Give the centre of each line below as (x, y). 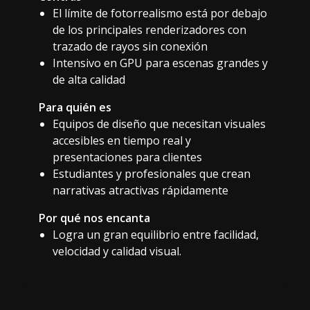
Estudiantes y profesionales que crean (152, 173)
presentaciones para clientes (127, 157)
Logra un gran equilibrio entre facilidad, (156, 234)
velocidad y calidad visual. (117, 251)
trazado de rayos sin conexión (130, 46)
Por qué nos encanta (94, 218)
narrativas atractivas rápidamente (140, 190)
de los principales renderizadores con (149, 29)
